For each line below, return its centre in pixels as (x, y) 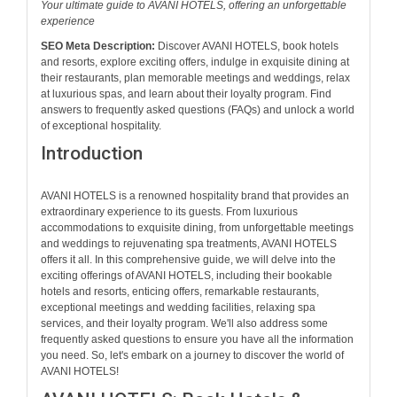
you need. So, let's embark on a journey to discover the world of (192, 356)
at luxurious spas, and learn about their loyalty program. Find (186, 93)
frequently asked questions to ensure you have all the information (197, 340)
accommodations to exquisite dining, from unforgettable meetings (197, 228)
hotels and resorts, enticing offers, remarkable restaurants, (180, 292)
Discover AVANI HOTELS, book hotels (247, 46)
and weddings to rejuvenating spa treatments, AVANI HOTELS (189, 244)
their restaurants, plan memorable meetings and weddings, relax (195, 78)
